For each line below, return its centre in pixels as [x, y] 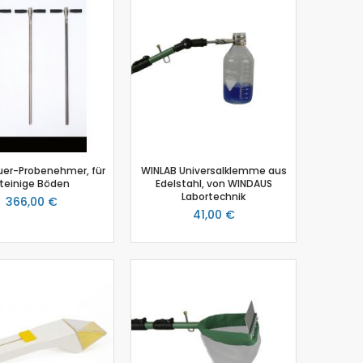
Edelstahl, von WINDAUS [214, 183]
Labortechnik [214, 196]
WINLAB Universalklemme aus [214, 170]
